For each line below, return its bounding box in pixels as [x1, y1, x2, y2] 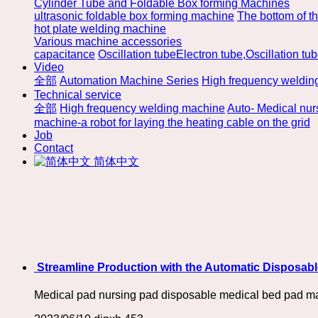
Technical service [34, 89, 121, 101]
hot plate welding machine [34, 23, 166, 35]
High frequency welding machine [60, 102, 225, 114]
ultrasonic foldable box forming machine [34, 10, 234, 22]
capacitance [34, 48, 95, 60]
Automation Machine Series [60, 75, 199, 87]
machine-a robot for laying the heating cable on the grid [34, 116, 310, 128]
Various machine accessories [34, 35, 182, 48]
